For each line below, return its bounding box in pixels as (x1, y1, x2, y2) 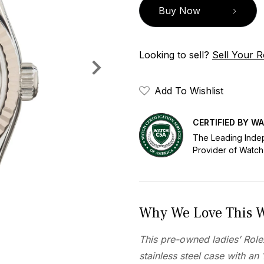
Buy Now (159, 5, 200, 16)
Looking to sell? (139, 49, 212, 61)
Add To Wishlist (154, 85, 223, 97)
